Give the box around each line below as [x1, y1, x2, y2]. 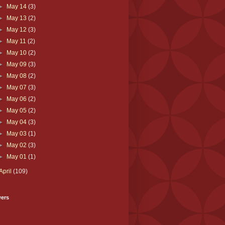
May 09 [6, 60, 28, 68]
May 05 [6, 106, 28, 114]
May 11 [6, 37, 28, 45]
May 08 [6, 72, 28, 79]
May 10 [6, 49, 28, 56]
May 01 [6, 153, 28, 160]
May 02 [6, 141, 28, 149]
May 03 [6, 130, 28, 137]
